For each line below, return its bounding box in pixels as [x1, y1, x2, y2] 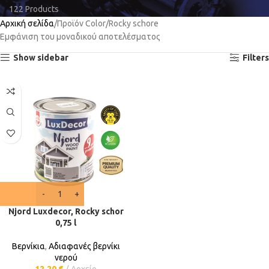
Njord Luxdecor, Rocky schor [8, 207, 124, 217]
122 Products [9, 4, 59, 14]
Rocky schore [109, 19, 159, 29]
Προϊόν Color [57, 19, 106, 29]
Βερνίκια [11, 241, 45, 252]
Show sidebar [13, 53, 69, 63]
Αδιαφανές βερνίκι [48, 241, 120, 252]
